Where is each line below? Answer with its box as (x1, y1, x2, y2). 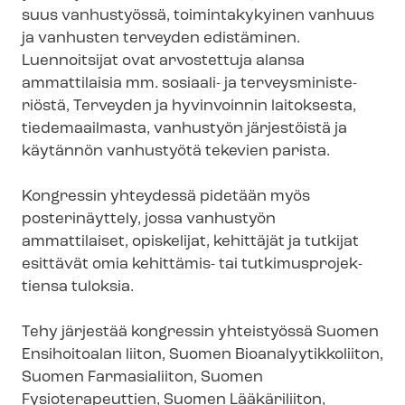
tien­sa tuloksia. (22, 279, 134, 295)
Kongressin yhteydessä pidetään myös (22, 189, 310, 204)
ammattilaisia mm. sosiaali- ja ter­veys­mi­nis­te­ (22, 76, 357, 91)
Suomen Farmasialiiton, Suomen (22, 370, 263, 385)
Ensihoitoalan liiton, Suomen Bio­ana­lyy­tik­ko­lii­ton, (22, 347, 383, 363)
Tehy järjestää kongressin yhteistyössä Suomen (22, 325, 379, 340)
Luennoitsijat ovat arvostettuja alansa (22, 53, 305, 69)
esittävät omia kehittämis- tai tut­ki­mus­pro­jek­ (22, 257, 363, 272)
